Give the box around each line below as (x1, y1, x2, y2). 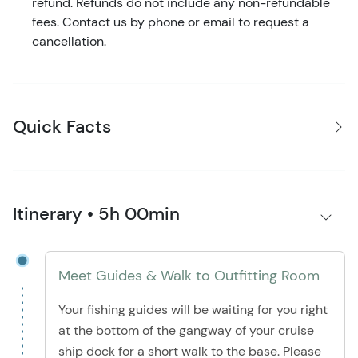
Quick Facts (13, 115, 111, 139)
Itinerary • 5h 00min (13, 202, 180, 226)
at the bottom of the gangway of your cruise (58, 322, 314, 340)
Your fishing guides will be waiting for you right (58, 301, 328, 319)
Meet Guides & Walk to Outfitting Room (58, 266, 320, 286)
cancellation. (32, 33, 106, 50)
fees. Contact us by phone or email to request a (32, 14, 309, 31)
